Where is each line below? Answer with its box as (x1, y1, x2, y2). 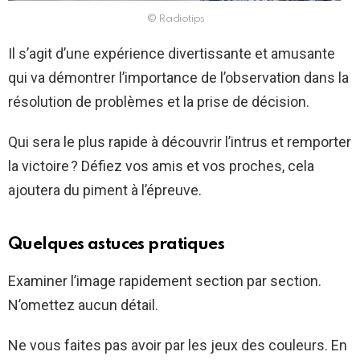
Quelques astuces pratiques (8, 236, 225, 254)
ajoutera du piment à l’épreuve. (8, 182, 202, 199)
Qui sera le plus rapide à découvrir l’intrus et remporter (8, 133, 351, 151)
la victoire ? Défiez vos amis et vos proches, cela (8, 157, 314, 175)
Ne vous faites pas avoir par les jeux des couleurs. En (8, 337, 347, 354)
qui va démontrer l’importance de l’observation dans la (8, 69, 349, 87)
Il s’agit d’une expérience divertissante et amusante (8, 45, 335, 63)
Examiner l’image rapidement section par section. (8, 272, 321, 290)
